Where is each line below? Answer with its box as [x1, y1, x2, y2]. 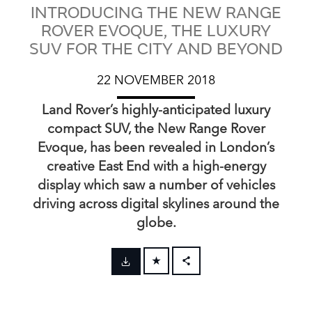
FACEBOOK [195, 267, 234, 279]
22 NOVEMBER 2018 [97, 69, 215, 88]
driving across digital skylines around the [33, 193, 279, 212]
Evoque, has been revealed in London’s [38, 136, 274, 156]
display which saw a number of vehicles [37, 174, 275, 194]
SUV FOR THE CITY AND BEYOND [29, 38, 283, 59]
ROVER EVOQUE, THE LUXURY [41, 20, 271, 41]
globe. [136, 212, 176, 231]
